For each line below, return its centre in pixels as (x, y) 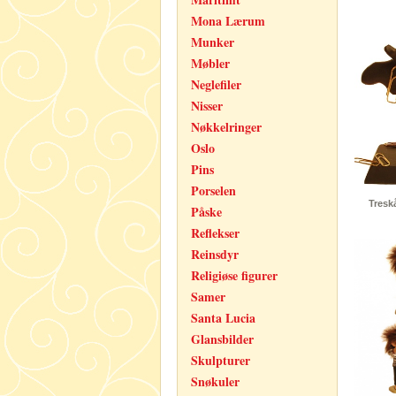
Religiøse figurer (234, 275)
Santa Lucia (223, 318)
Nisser (207, 106)
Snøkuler (215, 381)
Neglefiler (216, 84)
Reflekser (215, 233)
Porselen (213, 190)
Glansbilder (222, 339)
